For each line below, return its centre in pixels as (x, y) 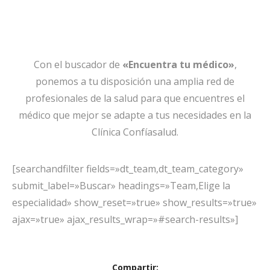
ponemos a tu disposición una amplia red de (135, 81)
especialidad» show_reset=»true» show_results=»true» (134, 202)
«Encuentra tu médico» (178, 64)
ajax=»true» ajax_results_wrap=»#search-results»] (125, 219)
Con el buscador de (78, 64)
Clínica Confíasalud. (135, 132)
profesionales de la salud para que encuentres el (135, 98)
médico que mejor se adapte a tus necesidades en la (135, 115)
